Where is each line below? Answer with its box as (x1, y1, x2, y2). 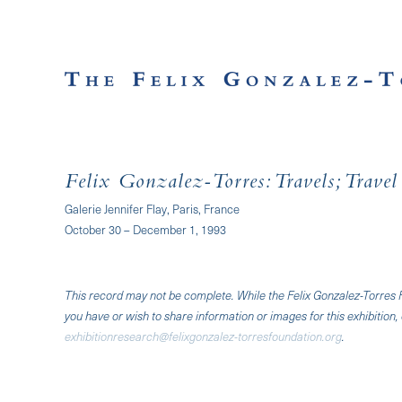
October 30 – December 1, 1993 (65, 221, 226, 238)
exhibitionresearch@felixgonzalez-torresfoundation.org (65, 328, 342, 345)
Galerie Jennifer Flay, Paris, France (65, 200, 240, 217)
